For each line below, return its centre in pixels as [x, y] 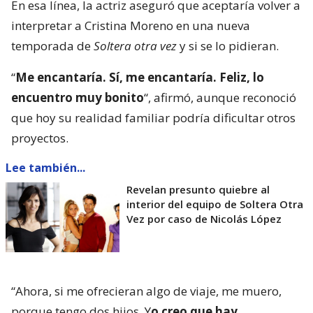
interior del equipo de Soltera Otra [215, 204]
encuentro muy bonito [78, 97]
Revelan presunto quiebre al [198, 189]
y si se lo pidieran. [228, 45]
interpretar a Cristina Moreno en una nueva [131, 25]
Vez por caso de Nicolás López [204, 218]
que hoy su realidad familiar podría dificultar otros [153, 117]
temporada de [52, 45]
